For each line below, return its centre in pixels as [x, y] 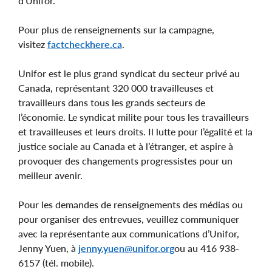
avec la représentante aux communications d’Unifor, [129, 233]
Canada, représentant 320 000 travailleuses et [116, 87]
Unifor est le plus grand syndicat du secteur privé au [129, 73]
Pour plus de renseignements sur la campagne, [116, 29]
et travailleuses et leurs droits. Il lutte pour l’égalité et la [135, 131]
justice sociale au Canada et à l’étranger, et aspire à [126, 146]
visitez [33, 44]
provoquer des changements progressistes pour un [125, 160]
